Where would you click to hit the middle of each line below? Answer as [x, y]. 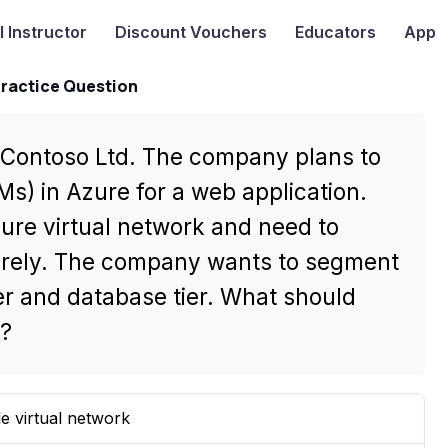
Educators [335, 32]
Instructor [45, 32]
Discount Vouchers [190, 32]
